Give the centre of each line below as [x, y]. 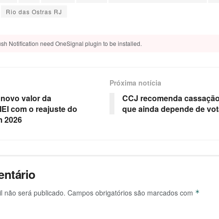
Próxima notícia [135, 83]
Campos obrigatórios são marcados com [131, 193]
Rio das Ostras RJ [34, 12]
